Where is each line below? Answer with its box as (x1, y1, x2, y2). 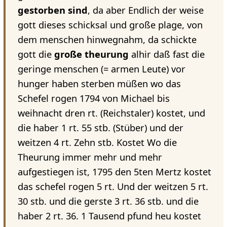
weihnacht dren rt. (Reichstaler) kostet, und (17, 107, 205, 120)
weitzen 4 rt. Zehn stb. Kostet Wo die (17, 136, 177, 149)
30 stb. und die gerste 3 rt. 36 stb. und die (17, 195, 199, 208)
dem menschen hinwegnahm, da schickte (17, 33, 197, 46)
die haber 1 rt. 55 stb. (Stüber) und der (17, 122, 183, 134)
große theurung (54, 48, 129, 61)
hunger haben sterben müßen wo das (17, 78, 181, 90)
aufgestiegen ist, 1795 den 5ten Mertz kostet (17, 166, 211, 178)
